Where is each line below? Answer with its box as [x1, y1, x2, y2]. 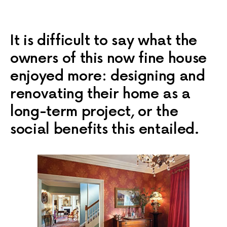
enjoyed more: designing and [10, 68, 205, 85]
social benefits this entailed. [10, 121, 199, 138]
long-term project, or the [10, 103, 178, 121]
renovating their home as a [10, 86, 191, 103]
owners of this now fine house [10, 50, 207, 67]
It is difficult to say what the [10, 32, 198, 50]
